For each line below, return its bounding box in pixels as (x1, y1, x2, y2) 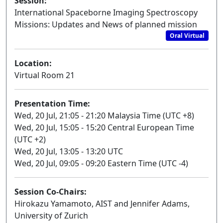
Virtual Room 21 (14, 69, 75, 81)
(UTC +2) (14, 133, 46, 145)
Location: (14, 57, 52, 69)
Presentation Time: (14, 98, 90, 109)
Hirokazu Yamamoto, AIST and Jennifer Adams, (14, 198, 190, 209)
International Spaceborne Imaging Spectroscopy (14, 7, 198, 18)
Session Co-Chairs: (14, 186, 87, 197)
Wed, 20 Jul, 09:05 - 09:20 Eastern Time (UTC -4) (14, 157, 188, 169)
